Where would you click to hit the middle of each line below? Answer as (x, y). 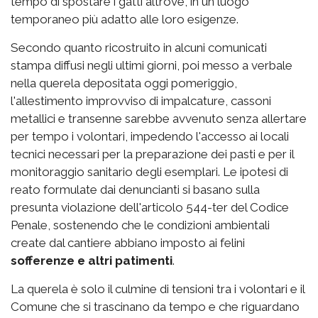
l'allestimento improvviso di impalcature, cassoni (141, 101)
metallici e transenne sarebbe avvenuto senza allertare (159, 119)
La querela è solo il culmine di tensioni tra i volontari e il (158, 289)
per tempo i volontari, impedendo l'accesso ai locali (150, 137)
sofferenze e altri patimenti (92, 261)
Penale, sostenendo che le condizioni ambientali (140, 225)
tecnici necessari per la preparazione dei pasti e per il (152, 154)
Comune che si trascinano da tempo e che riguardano (155, 307)
